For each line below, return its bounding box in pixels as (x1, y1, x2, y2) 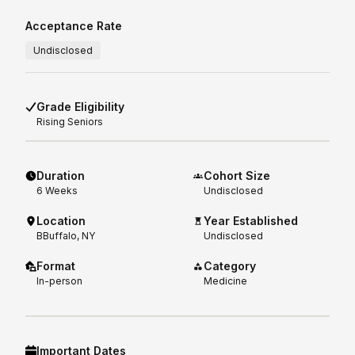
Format (36, 258, 75, 273)
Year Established (204, 213, 299, 227)
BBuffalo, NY (36, 229, 95, 242)
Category (204, 258, 257, 273)
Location (36, 213, 86, 227)
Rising (36, 115, 67, 128)
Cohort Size (204, 168, 271, 182)
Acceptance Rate (25, 18, 122, 32)
